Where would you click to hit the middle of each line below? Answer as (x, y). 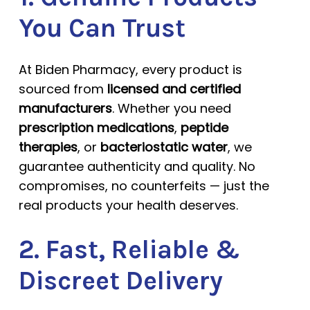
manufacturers (65, 108)
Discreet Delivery (120, 281)
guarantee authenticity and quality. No (137, 166)
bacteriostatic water (164, 147)
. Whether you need (171, 108)
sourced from (63, 89)
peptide (204, 128)
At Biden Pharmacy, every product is (130, 70)
